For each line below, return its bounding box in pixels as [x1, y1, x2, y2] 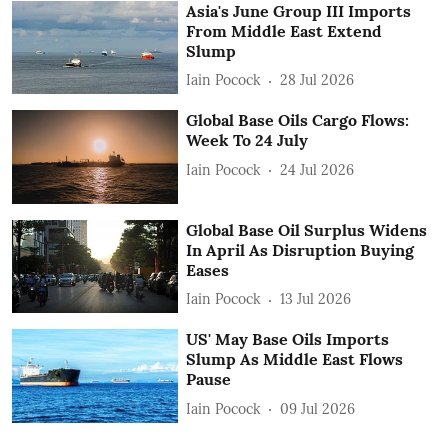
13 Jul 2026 [280, 290, 352, 309]
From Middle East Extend [186, 20, 383, 41]
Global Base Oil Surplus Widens [186, 219, 428, 240]
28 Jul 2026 [280, 71, 355, 89]
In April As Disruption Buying [186, 239, 415, 260]
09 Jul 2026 [280, 399, 356, 418]
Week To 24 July [186, 130, 309, 151]
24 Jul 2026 [280, 160, 355, 179]
